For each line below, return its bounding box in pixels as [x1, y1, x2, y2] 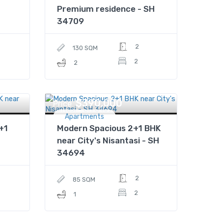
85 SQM [73, 176, 95, 183]
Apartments [65, 112, 104, 121]
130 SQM [73, 44, 98, 52]
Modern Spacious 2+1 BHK [57, 123, 161, 133]
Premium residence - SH [57, 4, 155, 14]
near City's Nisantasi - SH [57, 136, 159, 145]
